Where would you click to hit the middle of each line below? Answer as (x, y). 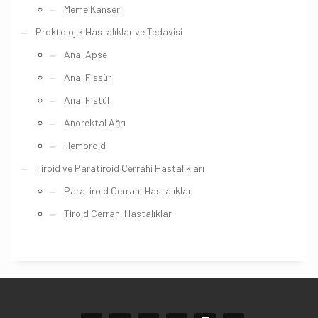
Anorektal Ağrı (95, 123)
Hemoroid (85, 146)
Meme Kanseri (93, 9)
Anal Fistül (87, 100)
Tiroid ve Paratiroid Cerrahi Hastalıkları (120, 168)
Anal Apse (86, 55)
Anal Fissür (88, 77)
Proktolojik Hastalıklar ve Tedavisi (109, 32)
